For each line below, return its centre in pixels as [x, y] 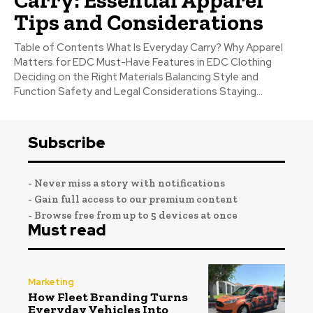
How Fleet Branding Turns [108, 297]
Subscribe [67, 143]
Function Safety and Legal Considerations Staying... [241, 91]
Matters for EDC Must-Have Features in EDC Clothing [55, 62]
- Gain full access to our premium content [133, 199]
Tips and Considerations [139, 22]
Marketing [51, 282]
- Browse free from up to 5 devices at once [133, 215]
